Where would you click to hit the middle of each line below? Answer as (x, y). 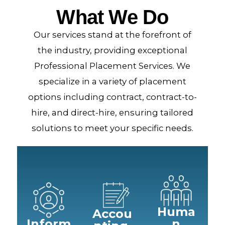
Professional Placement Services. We (113, 66)
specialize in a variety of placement (112, 81)
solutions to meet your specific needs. (112, 128)
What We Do (113, 17)
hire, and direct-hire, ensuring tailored (113, 113)
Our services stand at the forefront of (112, 35)
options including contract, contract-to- (112, 97)
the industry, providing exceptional (112, 50)
